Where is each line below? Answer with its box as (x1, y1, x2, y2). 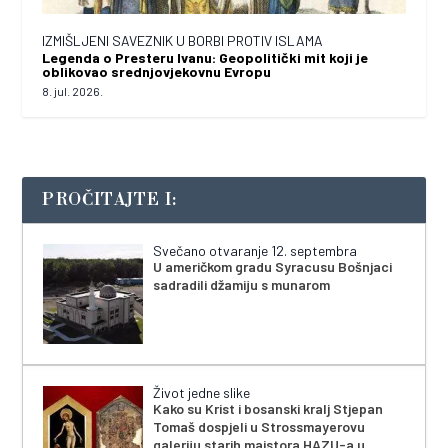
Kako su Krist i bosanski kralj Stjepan (153, 399, 384, 417)
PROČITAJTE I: (42, 189, 178, 210)
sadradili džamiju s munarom (153, 275, 331, 293)
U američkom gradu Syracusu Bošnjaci (153, 257, 393, 275)
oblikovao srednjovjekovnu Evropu (42, 62, 272, 80)
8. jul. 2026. (42, 83, 104, 98)
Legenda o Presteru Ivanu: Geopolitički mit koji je (42, 48, 369, 66)
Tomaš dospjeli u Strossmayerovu (153, 417, 366, 435)
